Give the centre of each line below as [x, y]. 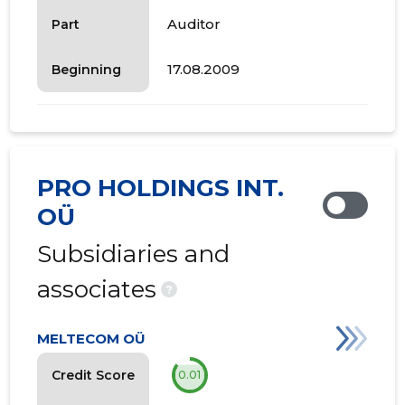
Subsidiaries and [134, 254]
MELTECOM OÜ [92, 339]
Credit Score [94, 375]
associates [97, 290]
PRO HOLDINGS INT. [161, 188]
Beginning [87, 69]
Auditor [194, 24]
